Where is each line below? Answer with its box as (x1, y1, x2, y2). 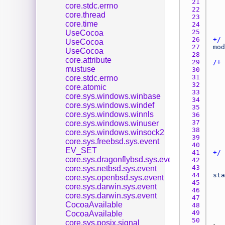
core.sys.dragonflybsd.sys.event (65, 155, 179, 164)
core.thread (65, 10, 105, 19)
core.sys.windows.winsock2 (65, 128, 164, 137)
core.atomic (65, 82, 106, 91)
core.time (65, 19, 98, 28)
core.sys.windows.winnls (65, 109, 154, 119)
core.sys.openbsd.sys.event (65, 173, 164, 182)
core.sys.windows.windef (65, 100, 154, 109)
